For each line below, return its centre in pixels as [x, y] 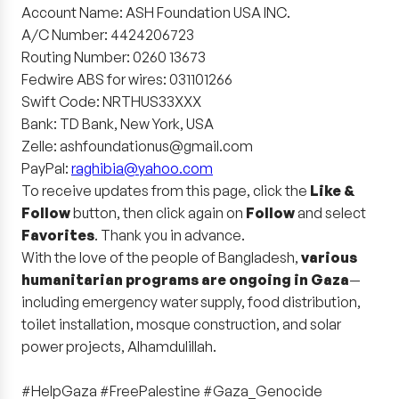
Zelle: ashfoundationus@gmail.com [137, 146]
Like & [332, 191]
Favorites [58, 235]
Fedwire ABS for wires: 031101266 [127, 79]
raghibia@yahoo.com [142, 168]
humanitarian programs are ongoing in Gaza [185, 280]
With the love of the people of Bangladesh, [161, 257]
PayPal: [46, 168]
